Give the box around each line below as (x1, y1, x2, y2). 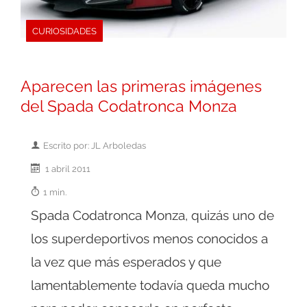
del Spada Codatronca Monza (21, 97, 237, 115)
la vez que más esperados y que (31, 254, 221, 269)
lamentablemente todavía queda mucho (31, 277, 269, 293)
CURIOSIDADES (32, 25, 97, 36)
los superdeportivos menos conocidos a (31, 230, 268, 246)
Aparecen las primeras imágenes (21, 77, 262, 95)
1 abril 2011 (43, 162, 90, 174)
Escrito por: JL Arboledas (43, 139, 146, 151)
